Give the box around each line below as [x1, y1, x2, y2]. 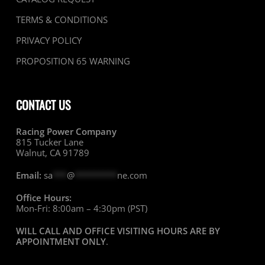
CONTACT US [15, 96, 70, 114]
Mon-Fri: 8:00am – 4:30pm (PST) [15, 202, 147, 215]
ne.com [117, 169, 147, 182]
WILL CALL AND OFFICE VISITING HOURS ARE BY [15, 225, 220, 237]
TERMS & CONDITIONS [15, 14, 108, 26]
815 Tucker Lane [15, 136, 83, 148]
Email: [15, 169, 41, 182]
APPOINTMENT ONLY [15, 235, 106, 248]
